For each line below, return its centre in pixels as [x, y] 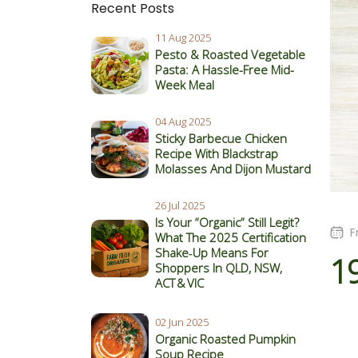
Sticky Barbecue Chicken [221, 138]
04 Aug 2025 [183, 121]
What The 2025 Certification [231, 237]
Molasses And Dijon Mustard [233, 169]
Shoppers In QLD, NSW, [219, 268]
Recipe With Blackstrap [217, 153]
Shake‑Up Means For [212, 253]
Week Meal [185, 85]
